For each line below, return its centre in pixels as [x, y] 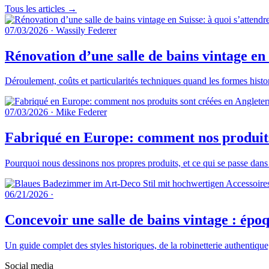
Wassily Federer [86, 30]
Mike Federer [81, 112]
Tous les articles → [41, 8]
